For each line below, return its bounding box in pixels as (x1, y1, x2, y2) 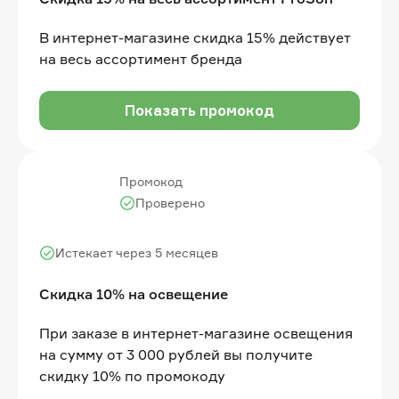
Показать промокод (125, 101, 274, 119)
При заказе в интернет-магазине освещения (39, 323, 353, 342)
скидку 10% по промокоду (39, 366, 225, 385)
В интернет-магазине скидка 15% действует (39, 28, 351, 46)
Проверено (135, 194, 205, 210)
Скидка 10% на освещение (39, 284, 228, 303)
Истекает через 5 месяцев (55, 244, 218, 260)
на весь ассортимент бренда (39, 49, 242, 68)
